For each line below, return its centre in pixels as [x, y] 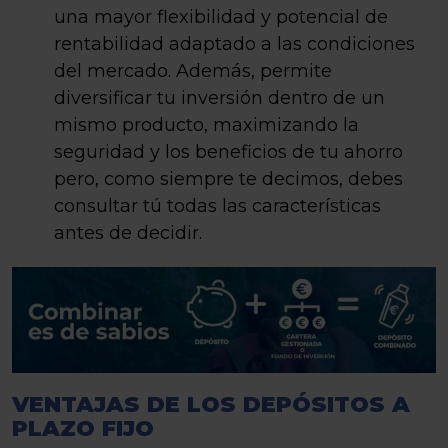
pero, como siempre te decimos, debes [228, 179]
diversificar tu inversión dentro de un [219, 98]
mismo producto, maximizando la [206, 125]
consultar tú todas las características [217, 206]
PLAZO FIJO [83, 428]
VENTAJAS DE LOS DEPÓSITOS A [211, 404]
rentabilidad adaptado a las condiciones [234, 44]
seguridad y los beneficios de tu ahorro [228, 152]
